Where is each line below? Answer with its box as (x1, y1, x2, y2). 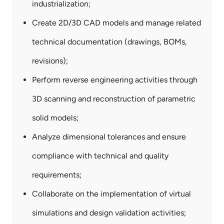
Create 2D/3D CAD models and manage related (32, 18, 201, 28)
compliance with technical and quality (32, 151, 168, 161)
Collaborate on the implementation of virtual (32, 189, 191, 199)
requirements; (32, 170, 81, 180)
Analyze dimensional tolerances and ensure (32, 132, 186, 142)
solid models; (32, 113, 78, 123)
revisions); (32, 56, 68, 66)
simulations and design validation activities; (32, 208, 186, 218)
